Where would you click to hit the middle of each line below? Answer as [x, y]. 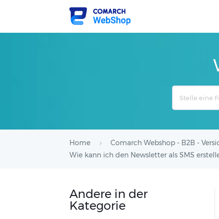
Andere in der [109, 194]
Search [183, 91]
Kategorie [98, 206]
